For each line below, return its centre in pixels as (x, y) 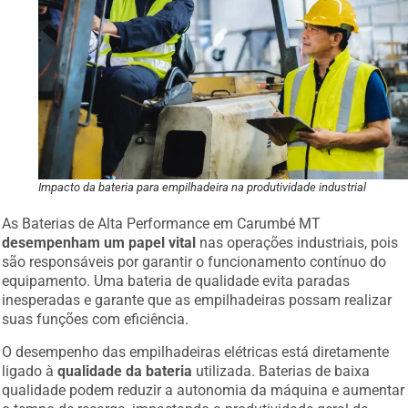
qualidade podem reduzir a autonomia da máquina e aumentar (204, 382)
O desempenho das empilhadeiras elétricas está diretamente (196, 344)
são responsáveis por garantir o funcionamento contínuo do (194, 255)
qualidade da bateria (125, 363)
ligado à (30, 363)
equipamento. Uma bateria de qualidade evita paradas (176, 274)
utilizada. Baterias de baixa (281, 363)
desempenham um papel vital (99, 236)
